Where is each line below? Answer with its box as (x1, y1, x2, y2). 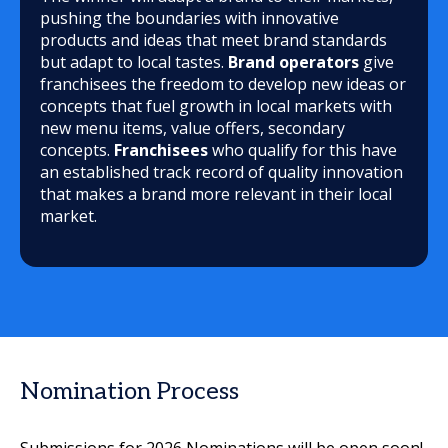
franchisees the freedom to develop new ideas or (40, 73, 406, 95)
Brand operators (228, 51, 359, 73)
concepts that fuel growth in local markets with (40, 95, 392, 117)
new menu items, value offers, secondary (40, 117, 345, 139)
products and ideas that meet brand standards (40, 29, 387, 51)
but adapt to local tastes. (40, 51, 228, 73)
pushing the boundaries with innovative (40, 7, 339, 29)
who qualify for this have (208, 139, 397, 161)
